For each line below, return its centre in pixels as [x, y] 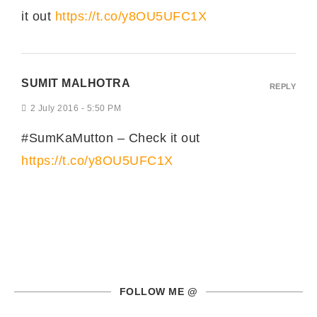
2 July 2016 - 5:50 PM [75, 108]
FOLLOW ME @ [158, 291]
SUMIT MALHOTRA [76, 83]
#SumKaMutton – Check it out [111, 138]
